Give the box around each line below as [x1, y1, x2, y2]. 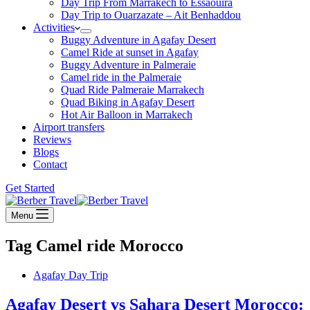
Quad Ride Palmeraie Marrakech [61, 84, 204, 95]
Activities [33, 21, 75, 33]
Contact [33, 158, 67, 170]
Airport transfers [33, 121, 104, 133]
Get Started [6, 182, 55, 194]
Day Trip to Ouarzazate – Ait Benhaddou [61, 9, 241, 21]
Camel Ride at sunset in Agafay [61, 46, 199, 58]
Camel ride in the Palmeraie [61, 71, 181, 83]
